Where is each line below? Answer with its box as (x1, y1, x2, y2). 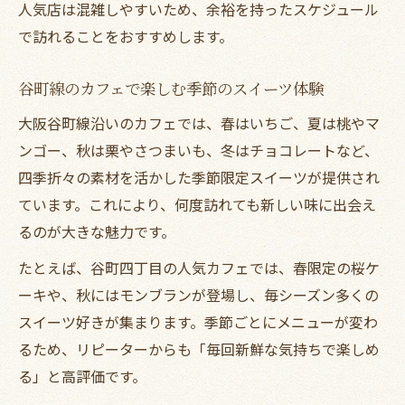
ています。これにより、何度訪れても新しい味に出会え (18, 193, 376, 215)
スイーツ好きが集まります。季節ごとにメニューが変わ (18, 310, 378, 333)
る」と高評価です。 (18, 364, 146, 387)
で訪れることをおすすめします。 (18, 24, 233, 47)
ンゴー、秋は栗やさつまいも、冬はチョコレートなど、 (18, 138, 379, 161)
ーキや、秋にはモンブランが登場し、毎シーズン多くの (18, 283, 379, 306)
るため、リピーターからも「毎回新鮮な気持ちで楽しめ (18, 337, 380, 360)
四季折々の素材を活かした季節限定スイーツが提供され (18, 165, 380, 188)
